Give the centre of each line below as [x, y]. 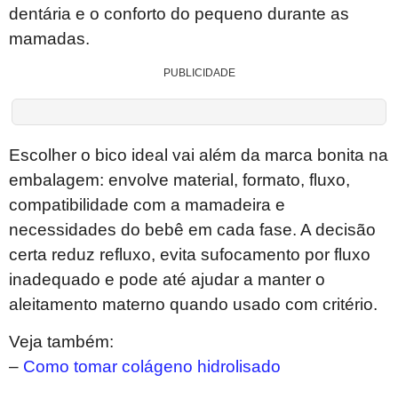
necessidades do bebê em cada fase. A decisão [192, 229]
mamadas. [49, 39]
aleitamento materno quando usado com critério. [193, 304]
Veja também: [61, 342]
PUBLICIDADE [199, 72]
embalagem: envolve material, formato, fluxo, [179, 179]
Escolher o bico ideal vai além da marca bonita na [199, 155]
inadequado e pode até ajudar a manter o [167, 279]
